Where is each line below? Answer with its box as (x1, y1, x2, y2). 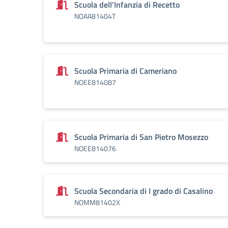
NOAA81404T (74, 11, 116, 21)
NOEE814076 (74, 143, 116, 154)
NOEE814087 (74, 77, 116, 88)
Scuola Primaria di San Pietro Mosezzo (74, 131, 208, 143)
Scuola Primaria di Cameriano (74, 65, 177, 77)
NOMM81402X (74, 197, 120, 208)
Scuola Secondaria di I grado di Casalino (74, 185, 213, 197)
